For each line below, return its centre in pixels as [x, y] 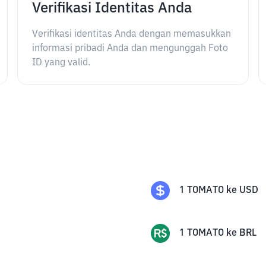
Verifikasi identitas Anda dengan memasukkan [132, 34]
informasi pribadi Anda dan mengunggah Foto [130, 49]
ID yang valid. [61, 63]
